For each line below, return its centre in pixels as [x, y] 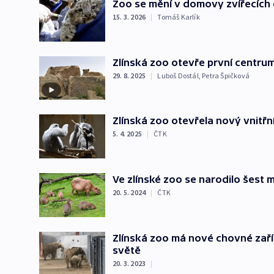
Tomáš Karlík [179, 17]
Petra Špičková [226, 75]
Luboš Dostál [178, 75]
